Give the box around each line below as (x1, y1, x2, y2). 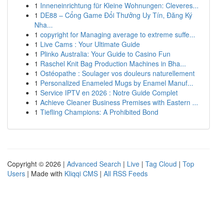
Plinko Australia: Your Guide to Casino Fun (40, 49, 170, 59)
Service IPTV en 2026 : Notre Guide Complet (40, 88, 178, 97)
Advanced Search (67, 159, 121, 169)
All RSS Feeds (104, 169, 148, 178)
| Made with (25, 169, 64, 178)
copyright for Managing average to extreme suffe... (40, 30, 195, 39)
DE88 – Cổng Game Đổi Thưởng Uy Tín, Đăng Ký (40, 10, 192, 20)
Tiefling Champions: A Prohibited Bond (40, 107, 158, 117)
